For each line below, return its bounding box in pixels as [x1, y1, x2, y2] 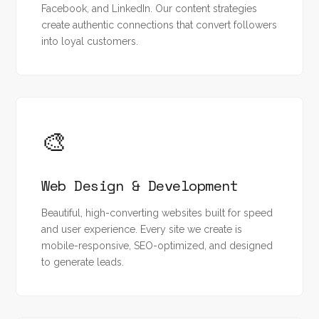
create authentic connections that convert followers [41, 19, 278, 31]
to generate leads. [41, 256, 125, 268]
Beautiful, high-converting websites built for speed [41, 207, 273, 219]
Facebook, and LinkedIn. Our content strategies [41, 3, 258, 14]
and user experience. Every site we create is [41, 224, 243, 235]
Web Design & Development [41, 175, 239, 196]
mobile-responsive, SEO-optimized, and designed [41, 240, 273, 251]
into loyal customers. [41, 36, 139, 47]
